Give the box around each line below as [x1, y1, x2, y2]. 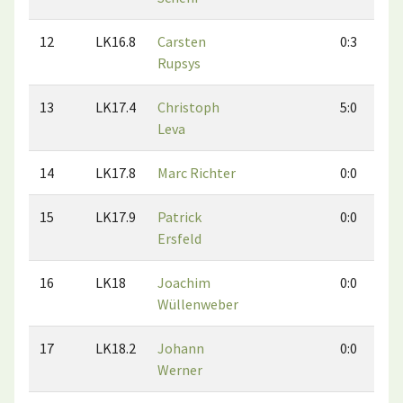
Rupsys [157, 54, 201, 72]
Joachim [157, 273, 210, 291]
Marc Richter [157, 164, 236, 182]
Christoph [157, 98, 219, 116]
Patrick [157, 208, 201, 226]
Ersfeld [157, 229, 201, 247]
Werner [157, 361, 202, 379]
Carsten [157, 32, 206, 50]
